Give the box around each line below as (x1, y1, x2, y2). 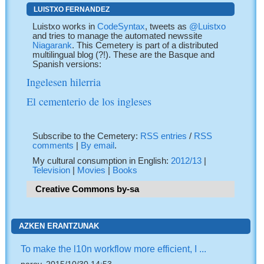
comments (32, 140, 74, 150)
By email (81, 140, 115, 150)
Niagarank (32, 40, 72, 50)
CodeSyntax (97, 21, 146, 31)
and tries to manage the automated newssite (32, 31, 203, 41)
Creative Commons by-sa (35, 184, 139, 194)
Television (32, 165, 71, 175)
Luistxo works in (32, 21, 98, 31)
